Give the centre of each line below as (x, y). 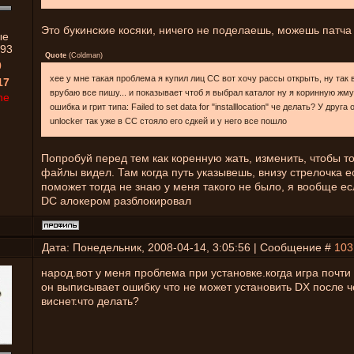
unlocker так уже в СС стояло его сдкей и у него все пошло (168, 121)
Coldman (86, 55)
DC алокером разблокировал (116, 201)
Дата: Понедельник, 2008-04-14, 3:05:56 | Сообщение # (188, 247)
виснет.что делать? (90, 301)
